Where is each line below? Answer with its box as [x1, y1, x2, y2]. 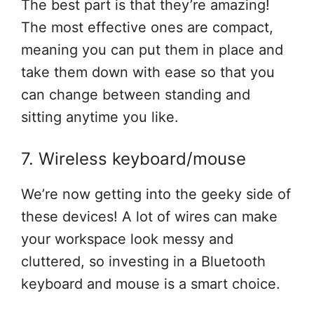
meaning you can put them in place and [21, 41, 283, 59]
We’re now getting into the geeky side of [21, 186, 291, 203]
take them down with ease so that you [21, 64, 275, 81]
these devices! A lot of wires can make [21, 208, 278, 226]
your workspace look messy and [21, 231, 233, 248]
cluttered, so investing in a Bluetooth [21, 253, 266, 271]
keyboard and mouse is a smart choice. [21, 275, 280, 293]
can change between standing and [21, 86, 250, 104]
